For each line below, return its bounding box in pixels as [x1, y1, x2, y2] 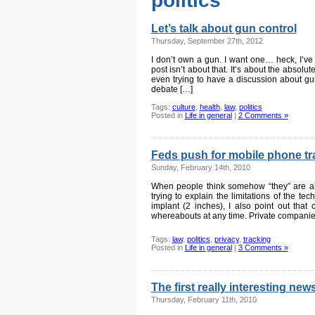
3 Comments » [238, 243, 288, 252]
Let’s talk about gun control [150, 22, 297, 34]
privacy [214, 235, 239, 243]
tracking [243, 235, 271, 243]
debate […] [150, 84, 193, 94]
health [199, 103, 220, 111]
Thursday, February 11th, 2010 [150, 295, 257, 304]
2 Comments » [238, 111, 288, 120]
